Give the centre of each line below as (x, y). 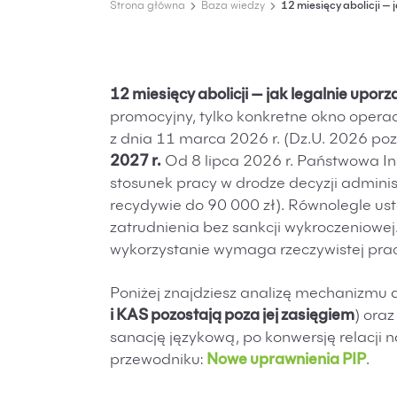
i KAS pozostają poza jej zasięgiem (232, 317)
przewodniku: (158, 361)
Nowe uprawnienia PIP (286, 361)
